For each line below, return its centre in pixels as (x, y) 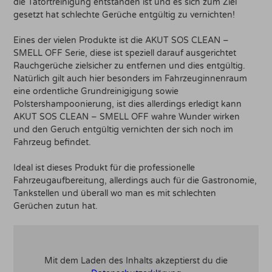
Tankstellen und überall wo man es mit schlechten (115, 193)
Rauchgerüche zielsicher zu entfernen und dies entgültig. (130, 66)
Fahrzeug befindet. (53, 142)
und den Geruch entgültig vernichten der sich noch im (124, 129)
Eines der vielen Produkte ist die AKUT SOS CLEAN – (121, 40)
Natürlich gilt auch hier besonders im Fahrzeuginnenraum (131, 78)
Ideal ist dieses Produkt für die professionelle (104, 168)
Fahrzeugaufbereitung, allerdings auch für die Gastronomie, (135, 180)
